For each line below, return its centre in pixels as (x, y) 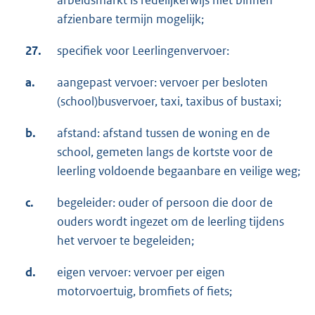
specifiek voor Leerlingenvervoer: (143, 50)
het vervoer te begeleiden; (126, 240)
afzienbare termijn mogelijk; (130, 19)
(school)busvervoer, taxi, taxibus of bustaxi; (169, 101)
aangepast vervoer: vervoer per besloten (162, 82)
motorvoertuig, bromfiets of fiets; (144, 291)
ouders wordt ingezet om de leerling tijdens (171, 221)
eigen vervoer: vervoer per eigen (141, 272)
